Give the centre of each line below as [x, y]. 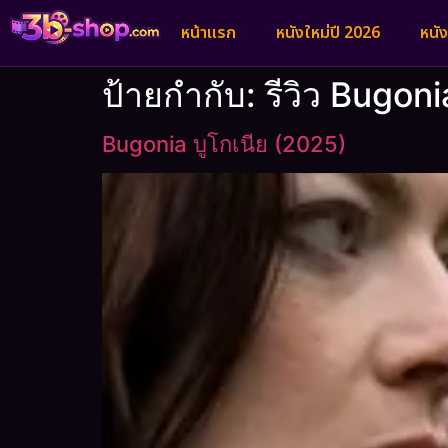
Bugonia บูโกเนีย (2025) [224, 144]
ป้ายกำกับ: [183, 94]
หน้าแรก [208, 33]
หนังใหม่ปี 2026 [328, 33]
